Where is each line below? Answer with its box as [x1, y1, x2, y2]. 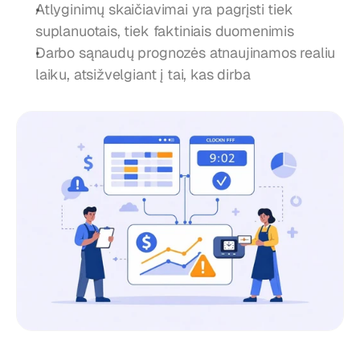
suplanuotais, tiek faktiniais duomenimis [35, 22, 294, 40]
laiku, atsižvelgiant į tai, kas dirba [35, 65, 251, 84]
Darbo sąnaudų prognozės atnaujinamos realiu [35, 43, 336, 62]
